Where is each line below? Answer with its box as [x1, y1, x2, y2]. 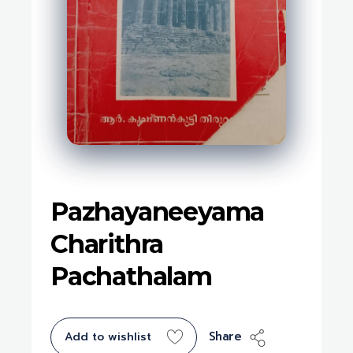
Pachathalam [50, 260, 212, 292]
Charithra [50, 228, 164, 259]
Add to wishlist [65, 329, 151, 346]
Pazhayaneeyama [50, 195, 265, 227]
